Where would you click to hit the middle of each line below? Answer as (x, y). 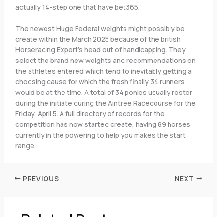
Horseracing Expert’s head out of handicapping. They (100, 50)
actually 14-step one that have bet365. (77, 7)
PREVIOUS (40, 178)
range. (25, 146)
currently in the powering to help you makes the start (100, 135)
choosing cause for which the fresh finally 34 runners (100, 82)
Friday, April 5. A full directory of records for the (90, 114)
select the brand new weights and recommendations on (105, 61)
